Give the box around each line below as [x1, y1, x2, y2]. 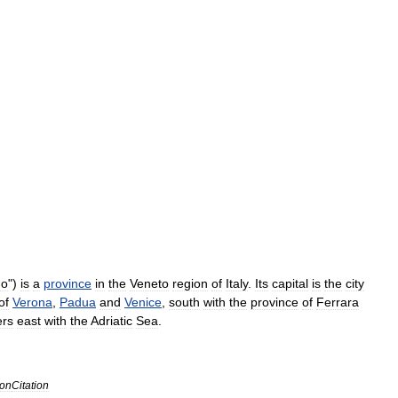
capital [272, 276, 308, 291]
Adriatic [91, 314, 132, 328]
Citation [12, 379, 49, 391]
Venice [124, 295, 162, 309]
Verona [12, 295, 52, 309]
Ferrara [316, 295, 359, 309]
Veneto [130, 276, 169, 291]
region [172, 276, 208, 291]
